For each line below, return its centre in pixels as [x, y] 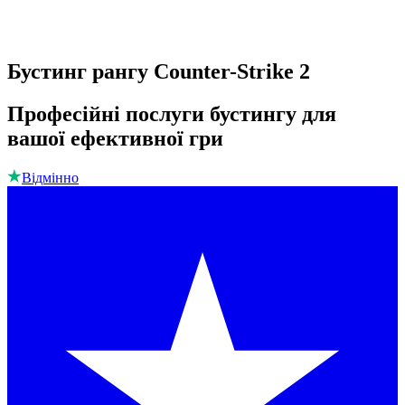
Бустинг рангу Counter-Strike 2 [159, 72]
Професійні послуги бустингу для [172, 114]
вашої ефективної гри [115, 139]
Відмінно [50, 178]
